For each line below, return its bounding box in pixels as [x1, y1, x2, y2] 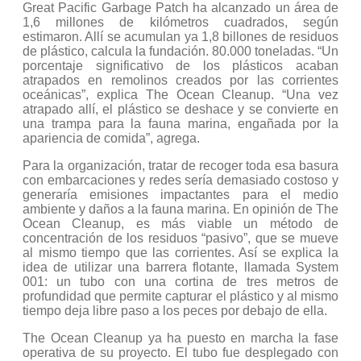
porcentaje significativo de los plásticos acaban [23, 58, 338, 73]
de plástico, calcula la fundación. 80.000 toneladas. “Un [23, 44, 338, 58]
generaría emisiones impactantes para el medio [23, 187, 338, 201]
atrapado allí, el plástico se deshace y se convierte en [23, 102, 338, 116]
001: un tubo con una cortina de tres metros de [23, 274, 338, 288]
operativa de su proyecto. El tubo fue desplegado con [23, 345, 338, 359]
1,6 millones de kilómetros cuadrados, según [23, 15, 338, 29]
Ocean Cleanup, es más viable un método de [23, 216, 338, 230]
